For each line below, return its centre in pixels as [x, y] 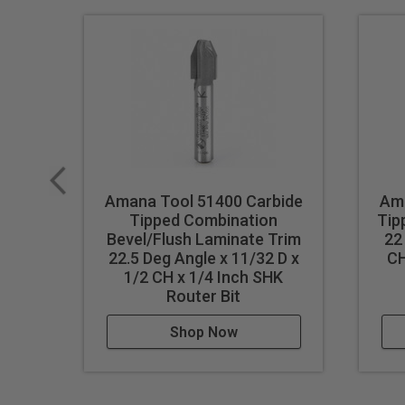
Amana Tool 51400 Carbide [203, 202]
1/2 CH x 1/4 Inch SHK [204, 278]
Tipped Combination [204, 221]
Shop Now [203, 333]
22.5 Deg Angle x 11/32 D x [203, 259]
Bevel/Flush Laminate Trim [203, 240]
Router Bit [204, 297]
